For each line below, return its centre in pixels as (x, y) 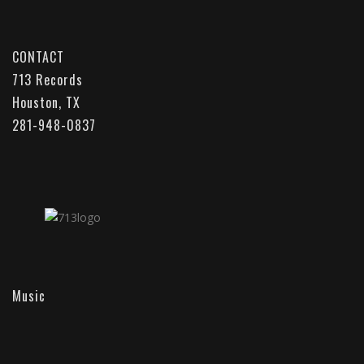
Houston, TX (46, 103)
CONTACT (38, 57)
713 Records (48, 80)
